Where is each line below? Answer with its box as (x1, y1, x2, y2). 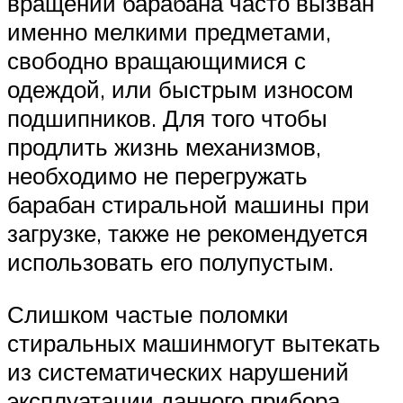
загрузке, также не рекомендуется (7, 219, 368, 248)
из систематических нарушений (7, 357, 349, 387)
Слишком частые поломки (7, 300, 289, 329)
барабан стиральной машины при (7, 190, 370, 219)
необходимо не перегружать (7, 161, 308, 191)
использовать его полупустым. (7, 247, 334, 277)
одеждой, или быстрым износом (7, 75, 354, 104)
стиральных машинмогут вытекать (7, 328, 381, 358)
